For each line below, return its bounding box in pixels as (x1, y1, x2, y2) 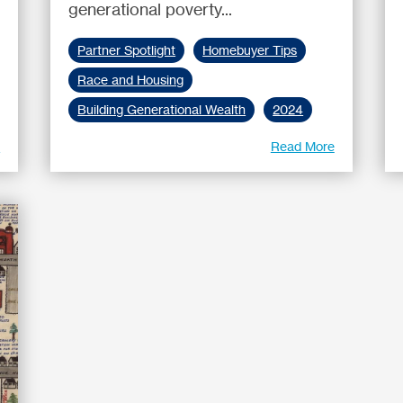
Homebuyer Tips (202, 42, 298, 58)
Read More (270, 139, 335, 154)
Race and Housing (77, 72, 184, 88)
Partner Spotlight (77, 42, 176, 58)
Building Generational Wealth (77, 102, 246, 118)
